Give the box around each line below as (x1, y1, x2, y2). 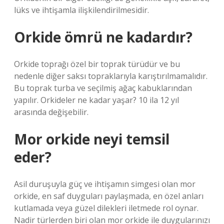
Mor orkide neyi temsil (14, 129, 169, 148)
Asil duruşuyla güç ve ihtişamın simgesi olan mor (14, 178, 195, 189)
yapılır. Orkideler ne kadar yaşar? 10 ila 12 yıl (14, 94, 179, 105)
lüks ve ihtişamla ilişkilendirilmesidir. (14, 4, 149, 15)
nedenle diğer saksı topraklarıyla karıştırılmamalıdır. (14, 70, 207, 81)
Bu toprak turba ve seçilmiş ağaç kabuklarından (14, 82, 192, 93)
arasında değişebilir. (14, 106, 88, 117)
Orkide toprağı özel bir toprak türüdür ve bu (14, 58, 180, 69)
